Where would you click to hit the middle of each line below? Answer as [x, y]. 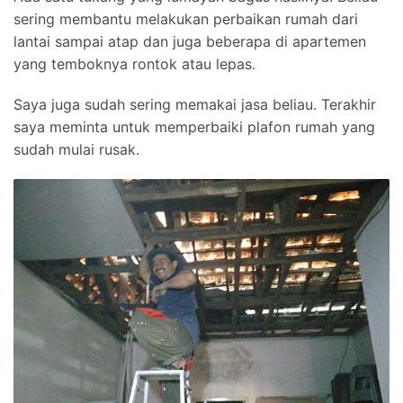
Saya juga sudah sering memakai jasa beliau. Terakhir [195, 104]
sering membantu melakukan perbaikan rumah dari [186, 19]
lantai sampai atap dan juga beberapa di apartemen [190, 41]
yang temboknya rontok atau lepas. [134, 64]
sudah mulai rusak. [76, 149]
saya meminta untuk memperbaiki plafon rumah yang [194, 127]
